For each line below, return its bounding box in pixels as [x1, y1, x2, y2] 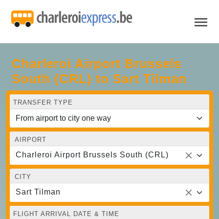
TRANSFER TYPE [13, 98, 73, 106]
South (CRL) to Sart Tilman [12, 71, 187, 86]
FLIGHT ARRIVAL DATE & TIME [13, 210, 119, 218]
